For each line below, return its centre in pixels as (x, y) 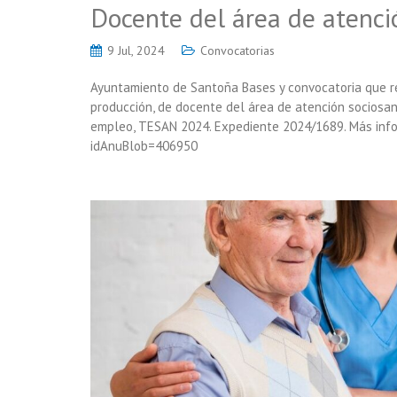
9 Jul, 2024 (136, 50)
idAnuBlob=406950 (148, 145)
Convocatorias (237, 50)
